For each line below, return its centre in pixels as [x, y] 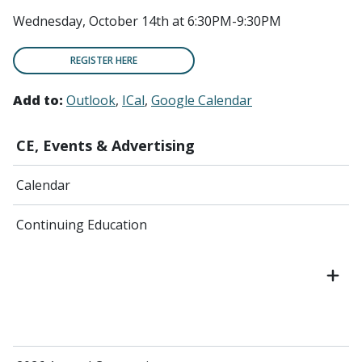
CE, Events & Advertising [105, 146]
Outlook [91, 101]
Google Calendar [202, 101]
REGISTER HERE [104, 61]
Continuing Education [82, 225]
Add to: [38, 101]
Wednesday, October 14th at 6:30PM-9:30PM [147, 21]
